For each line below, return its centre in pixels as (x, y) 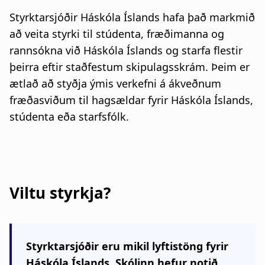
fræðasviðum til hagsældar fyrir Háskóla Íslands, (131, 100)
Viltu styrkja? (60, 193)
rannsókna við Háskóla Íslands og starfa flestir (126, 50)
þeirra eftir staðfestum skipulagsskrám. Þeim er (130, 67)
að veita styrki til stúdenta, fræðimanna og (117, 33)
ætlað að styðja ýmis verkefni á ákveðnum (115, 83)
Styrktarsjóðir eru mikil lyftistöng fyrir (127, 246)
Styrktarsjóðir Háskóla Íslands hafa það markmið (132, 17)
